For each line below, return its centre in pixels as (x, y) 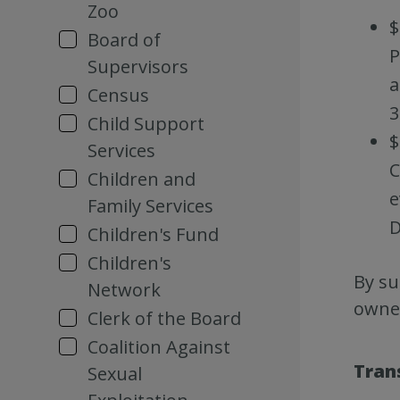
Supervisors (138, 67)
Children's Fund (153, 234)
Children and (142, 179)
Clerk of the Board (164, 318)
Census (118, 95)
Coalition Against (159, 347)
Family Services (150, 206)
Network (124, 290)
